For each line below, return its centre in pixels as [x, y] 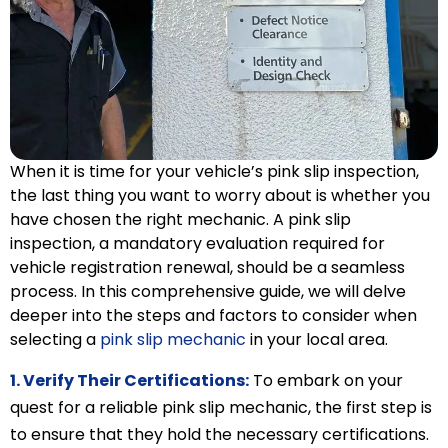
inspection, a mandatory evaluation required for [197, 244]
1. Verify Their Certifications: [129, 380]
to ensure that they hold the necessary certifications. [219, 434]
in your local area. [317, 340]
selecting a [55, 340]
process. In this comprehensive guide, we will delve [208, 292]
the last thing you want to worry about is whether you [220, 196]
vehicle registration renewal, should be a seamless [207, 268]
